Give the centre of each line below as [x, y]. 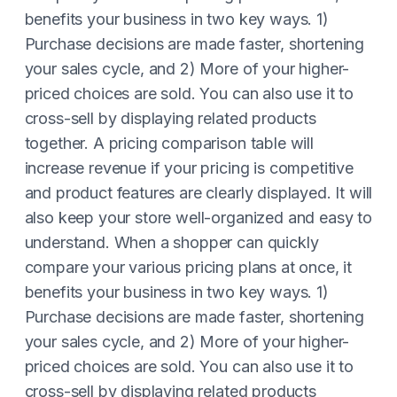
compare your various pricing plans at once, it [188, 267]
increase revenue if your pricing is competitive [189, 168]
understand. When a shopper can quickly [171, 242]
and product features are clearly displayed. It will [198, 193]
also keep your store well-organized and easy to [198, 218]
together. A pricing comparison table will [169, 143]
